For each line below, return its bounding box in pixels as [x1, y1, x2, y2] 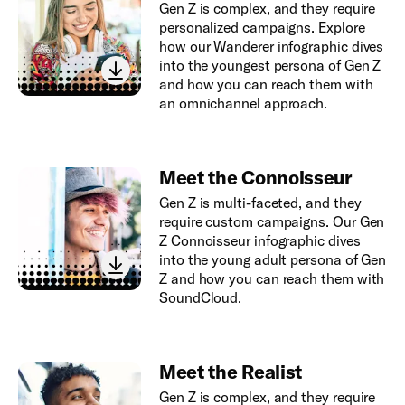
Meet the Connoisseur [158, 165, 352, 189]
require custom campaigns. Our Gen [158, 212, 385, 231]
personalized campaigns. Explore [158, 17, 365, 36]
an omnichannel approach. [158, 93, 328, 112]
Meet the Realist [158, 359, 302, 383]
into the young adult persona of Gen [158, 250, 387, 268]
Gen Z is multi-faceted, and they [158, 193, 362, 212]
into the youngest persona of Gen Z [158, 55, 381, 74]
